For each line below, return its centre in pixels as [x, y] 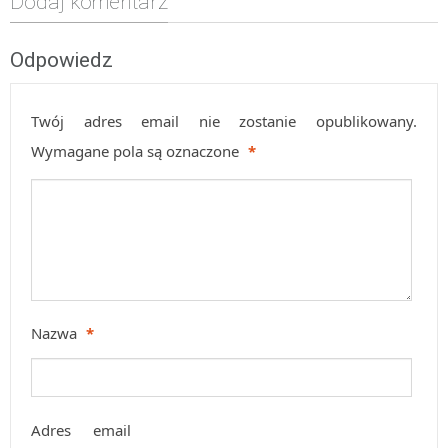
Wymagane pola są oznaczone [137, 151]
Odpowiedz [61, 60]
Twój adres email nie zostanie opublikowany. [224, 121]
